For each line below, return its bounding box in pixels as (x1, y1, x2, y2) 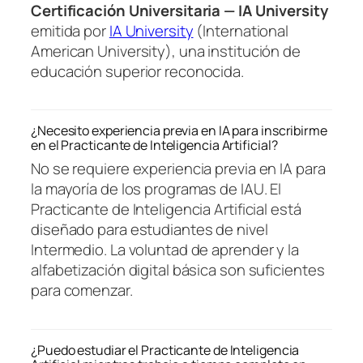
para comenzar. (31, 280, 133, 301)
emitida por (31, 19, 109, 41)
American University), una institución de (31, 40, 301, 62)
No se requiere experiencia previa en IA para (31, 158, 326, 180)
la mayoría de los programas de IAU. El (31, 178, 282, 200)
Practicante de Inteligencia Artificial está (31, 199, 301, 220)
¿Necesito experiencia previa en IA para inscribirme (31, 122, 327, 140)
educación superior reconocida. (31, 60, 244, 82)
